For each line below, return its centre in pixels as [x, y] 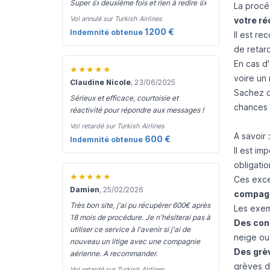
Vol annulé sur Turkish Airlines [116, 19]
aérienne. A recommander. [114, 253]
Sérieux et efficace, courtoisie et [124, 98]
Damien [85, 190]
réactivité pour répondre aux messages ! [137, 110]
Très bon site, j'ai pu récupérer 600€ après [140, 205]
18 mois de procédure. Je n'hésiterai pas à [140, 217]
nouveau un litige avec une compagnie [135, 241]
